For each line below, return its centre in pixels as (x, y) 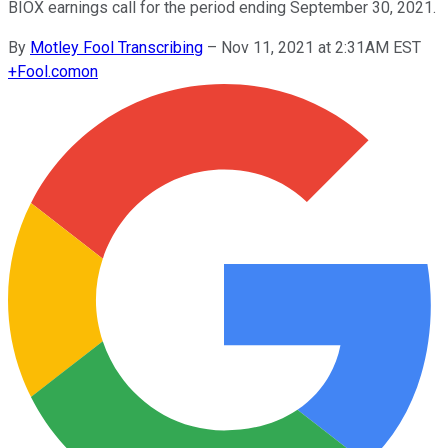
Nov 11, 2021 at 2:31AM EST (321, 47)
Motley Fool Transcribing (116, 47)
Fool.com (49, 71)
